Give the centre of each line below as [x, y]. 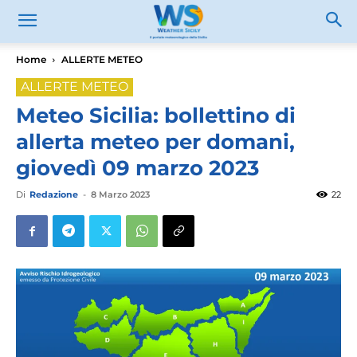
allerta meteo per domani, [155, 142]
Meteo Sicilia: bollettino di [156, 116]
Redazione [54, 194]
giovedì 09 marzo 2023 [137, 168]
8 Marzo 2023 [120, 194]
